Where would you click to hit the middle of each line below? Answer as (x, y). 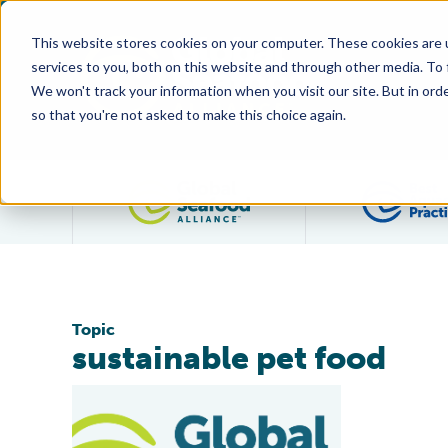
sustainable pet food (229, 358)
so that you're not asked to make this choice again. (188, 114)
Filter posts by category (344, 190)
